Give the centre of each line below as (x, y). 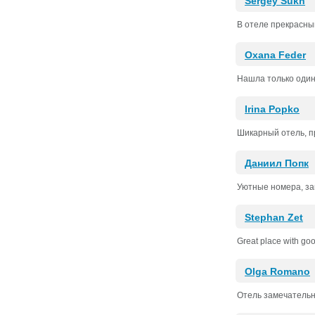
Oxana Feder (275, 55)
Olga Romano (277, 271)
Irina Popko (272, 109)
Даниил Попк (277, 163)
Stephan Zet (274, 217)
